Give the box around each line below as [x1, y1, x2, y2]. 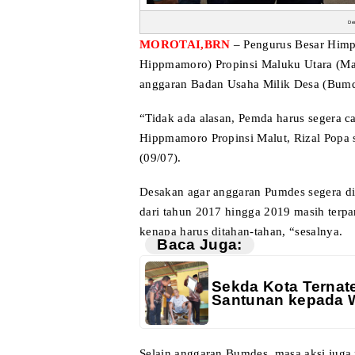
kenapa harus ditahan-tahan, [139, 224, 286, 238]
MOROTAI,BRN [139, 37, 234, 51]
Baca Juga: [157, 236, 242, 254]
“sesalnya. [285, 224, 343, 238]
